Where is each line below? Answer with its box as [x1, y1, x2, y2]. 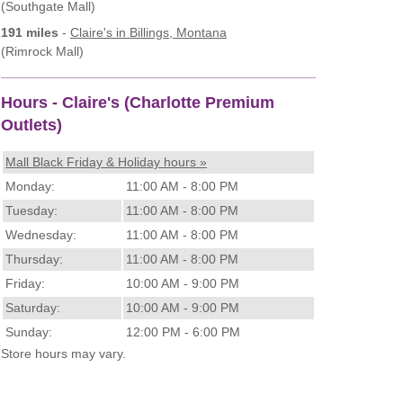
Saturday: [5, 300, 60, 316]
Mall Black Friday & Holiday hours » [5, 155, 207, 170]
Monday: [5, 179, 55, 194]
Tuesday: [5, 203, 58, 219]
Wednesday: [5, 228, 76, 243]
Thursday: [5, 252, 63, 267]
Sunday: [5, 325, 52, 340]
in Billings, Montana [112, 24, 227, 40]
